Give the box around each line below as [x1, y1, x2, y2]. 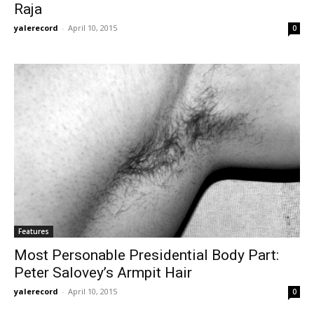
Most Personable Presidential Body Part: [14, 246, 279, 264]
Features [18, 226, 49, 236]
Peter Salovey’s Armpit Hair [14, 264, 192, 281]
